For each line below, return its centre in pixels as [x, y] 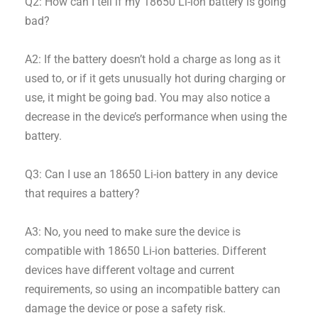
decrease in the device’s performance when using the [156, 117]
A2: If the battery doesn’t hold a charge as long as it [153, 60]
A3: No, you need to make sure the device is [133, 232]
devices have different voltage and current [130, 270]
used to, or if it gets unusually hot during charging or [155, 79]
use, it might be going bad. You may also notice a [148, 98]
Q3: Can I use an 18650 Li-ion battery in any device [152, 175]
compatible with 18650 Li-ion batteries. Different [146, 251]
